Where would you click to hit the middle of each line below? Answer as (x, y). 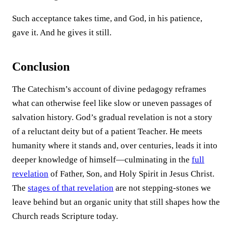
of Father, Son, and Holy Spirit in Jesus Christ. (131, 174)
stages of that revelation (71, 188)
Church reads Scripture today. (65, 216)
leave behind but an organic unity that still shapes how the (116, 202)
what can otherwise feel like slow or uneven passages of (112, 103)
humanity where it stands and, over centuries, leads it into (115, 145)
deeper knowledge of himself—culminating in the (102, 159)
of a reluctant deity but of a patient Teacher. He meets (107, 131)
